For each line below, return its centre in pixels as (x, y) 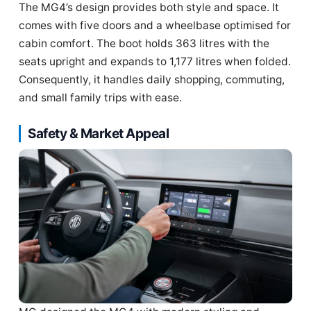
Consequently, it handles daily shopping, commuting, (152, 79)
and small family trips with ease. (100, 98)
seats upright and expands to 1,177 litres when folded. (155, 61)
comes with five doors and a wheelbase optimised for (155, 25)
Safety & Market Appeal (98, 134)
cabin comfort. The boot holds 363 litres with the (144, 43)
